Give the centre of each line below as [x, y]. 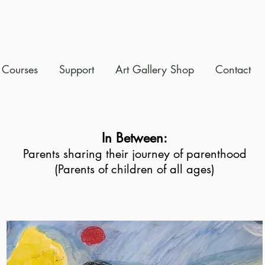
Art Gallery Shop [155, 69]
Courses [20, 69]
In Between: [135, 138]
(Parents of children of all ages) [135, 169]
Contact [233, 69]
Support [77, 69]
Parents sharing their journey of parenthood [135, 154]
